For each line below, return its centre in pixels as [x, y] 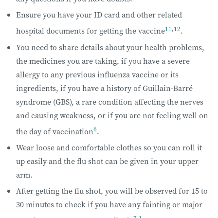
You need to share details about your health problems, [110, 47]
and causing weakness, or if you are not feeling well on [112, 115]
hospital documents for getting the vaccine [91, 31]
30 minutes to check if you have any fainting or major [109, 204]
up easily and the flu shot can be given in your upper [107, 161]
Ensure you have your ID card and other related [99, 15]
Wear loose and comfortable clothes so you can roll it [109, 147]
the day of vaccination [55, 131]
